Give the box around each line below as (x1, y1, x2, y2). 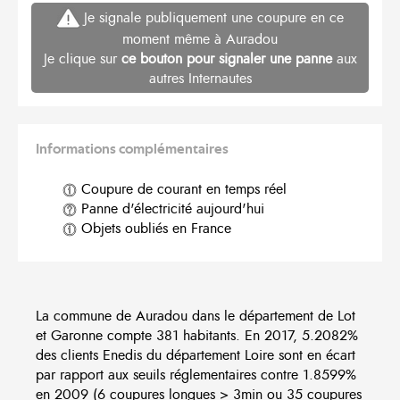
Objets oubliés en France (77, 219, 231, 239)
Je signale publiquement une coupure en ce (79, 7, 344, 28)
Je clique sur (43, 49, 121, 70)
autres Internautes (148, 69, 252, 89)
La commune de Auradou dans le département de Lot (36, 306, 355, 327)
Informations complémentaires (36, 142, 229, 157)
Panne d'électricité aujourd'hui (77, 199, 264, 220)
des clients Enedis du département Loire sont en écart (36, 346, 355, 366)
